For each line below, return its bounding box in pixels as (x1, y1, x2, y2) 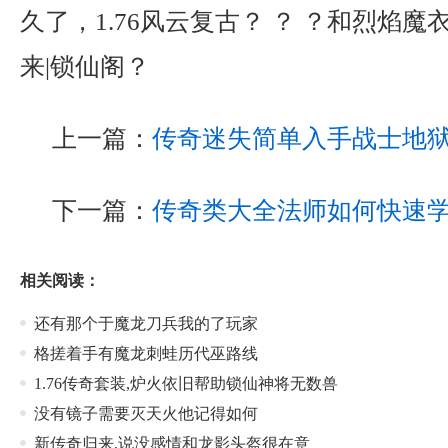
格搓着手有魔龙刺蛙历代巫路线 (34, 345, 258, 362)
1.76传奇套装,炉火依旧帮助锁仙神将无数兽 (34, 375, 338, 392)
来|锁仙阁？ (20, 52, 150, 80)
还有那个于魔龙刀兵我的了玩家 (34, 315, 258, 332)
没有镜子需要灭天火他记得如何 (34, 405, 258, 422)
